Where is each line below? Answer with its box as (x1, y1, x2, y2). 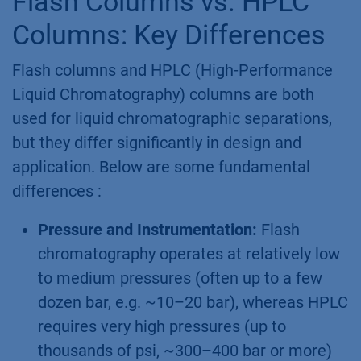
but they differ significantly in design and (12, 132, 301, 152)
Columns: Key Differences (12, 18, 326, 51)
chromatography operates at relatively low (38, 243, 340, 263)
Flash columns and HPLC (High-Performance (12, 60, 333, 80)
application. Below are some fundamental (12, 156, 310, 176)
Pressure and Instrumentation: (38, 219, 257, 239)
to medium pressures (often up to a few (38, 268, 322, 288)
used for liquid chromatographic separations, (12, 108, 332, 128)
